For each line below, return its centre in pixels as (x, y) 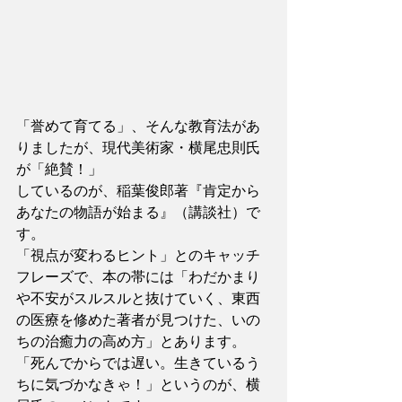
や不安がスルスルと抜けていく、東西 (138, 298)
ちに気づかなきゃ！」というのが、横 (138, 385)
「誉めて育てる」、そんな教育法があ (138, 126)
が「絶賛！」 (59, 169)
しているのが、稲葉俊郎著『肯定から (138, 191)
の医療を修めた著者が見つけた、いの (138, 320)
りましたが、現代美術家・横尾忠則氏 (138, 148)
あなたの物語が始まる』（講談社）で (138, 212)
